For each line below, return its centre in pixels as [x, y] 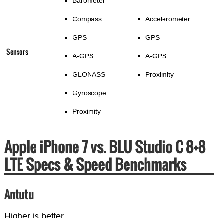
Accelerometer [168, 19]
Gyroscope [89, 93]
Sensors [17, 52]
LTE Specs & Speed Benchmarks [95, 164]
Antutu [19, 194]
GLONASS [89, 75]
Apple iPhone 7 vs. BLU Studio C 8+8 [105, 147]
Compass [87, 19]
